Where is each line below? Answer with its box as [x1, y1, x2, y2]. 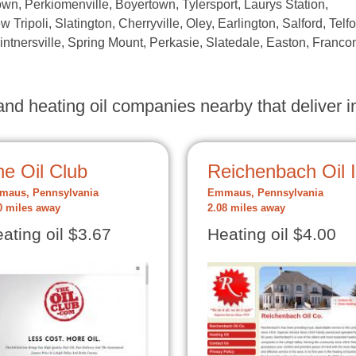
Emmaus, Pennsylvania [207, 188, 323, 199]
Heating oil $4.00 [207, 225, 336, 244]
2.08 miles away [207, 203, 285, 214]
